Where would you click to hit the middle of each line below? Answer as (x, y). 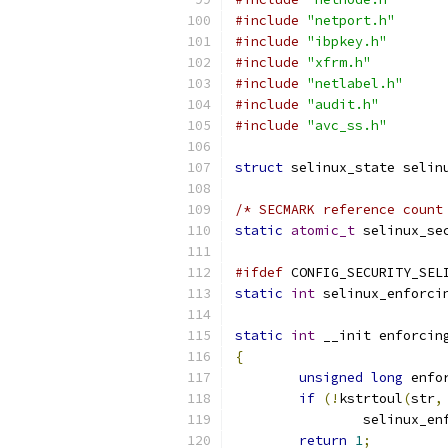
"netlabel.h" (355, 83)
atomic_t (323, 230)
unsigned (331, 377)
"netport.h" (351, 20)
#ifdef (259, 272)
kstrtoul (371, 398)
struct (259, 167)
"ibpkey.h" (347, 41)
